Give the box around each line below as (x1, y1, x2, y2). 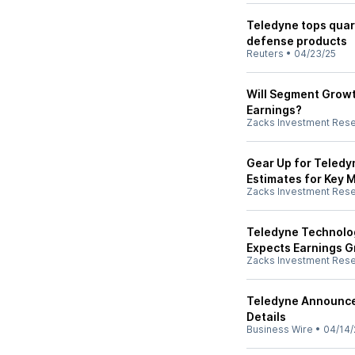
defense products (246, 34, 347, 48)
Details (246, 310, 286, 323)
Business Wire (246, 323, 313, 335)
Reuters (246, 48, 284, 59)
